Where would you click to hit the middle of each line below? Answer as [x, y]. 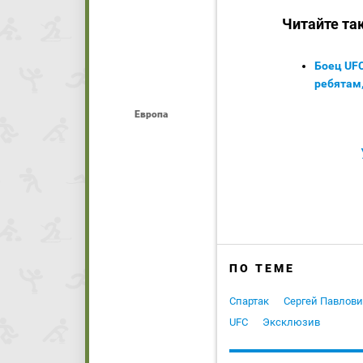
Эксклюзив [291, 322]
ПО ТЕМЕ [262, 269]
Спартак [249, 301]
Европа [151, 114]
